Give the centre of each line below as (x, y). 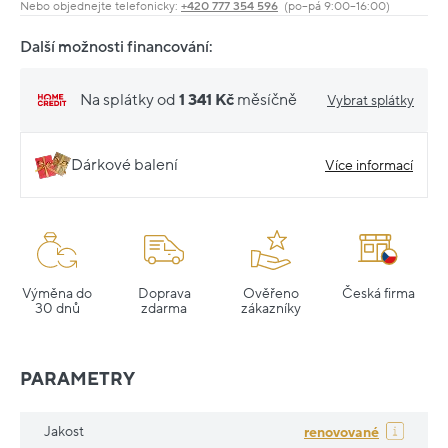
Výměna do (57, 294)
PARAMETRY (77, 380)
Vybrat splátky (370, 100)
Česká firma (378, 294)
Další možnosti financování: (116, 47)
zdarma (164, 309)
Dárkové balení (124, 165)
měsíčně (267, 99)
